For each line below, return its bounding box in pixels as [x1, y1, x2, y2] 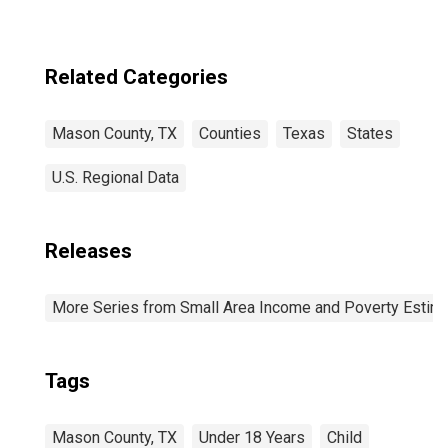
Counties [199, 124, 261, 143]
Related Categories [45, 65, 228, 89]
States [347, 124, 393, 143]
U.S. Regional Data [52, 168, 179, 187]
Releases [45, 239, 132, 263]
